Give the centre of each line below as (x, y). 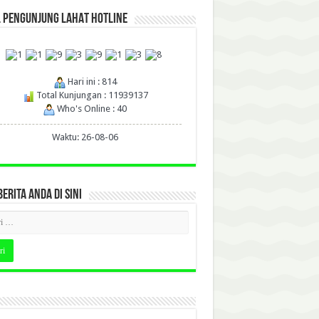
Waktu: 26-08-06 (85, 137)
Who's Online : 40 (91, 109)
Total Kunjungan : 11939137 (91, 95)
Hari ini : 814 (91, 82)
